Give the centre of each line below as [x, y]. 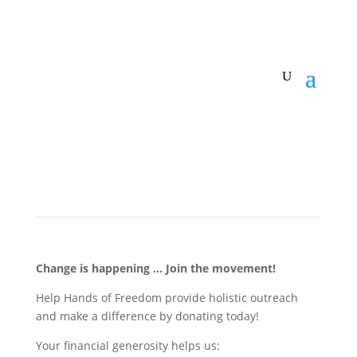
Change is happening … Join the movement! [155, 268]
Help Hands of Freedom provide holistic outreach [167, 298]
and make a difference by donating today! [147, 316]
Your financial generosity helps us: [129, 345]
